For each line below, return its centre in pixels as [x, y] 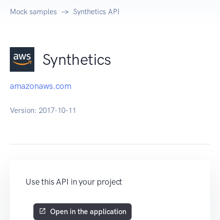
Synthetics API [96, 12]
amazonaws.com [41, 86]
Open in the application [88, 212]
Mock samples [33, 12]
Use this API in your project [74, 182]
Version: [24, 111]
